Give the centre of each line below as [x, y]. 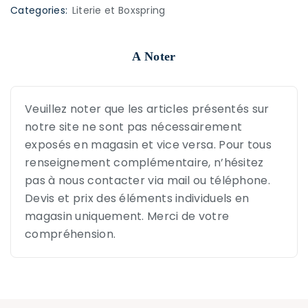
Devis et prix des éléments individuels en [137, 198]
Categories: [39, 10]
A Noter [154, 56]
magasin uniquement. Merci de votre [127, 216]
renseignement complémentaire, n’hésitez [144, 163]
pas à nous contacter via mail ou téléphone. [147, 180]
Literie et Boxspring [119, 10]
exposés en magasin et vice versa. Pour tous [148, 145]
